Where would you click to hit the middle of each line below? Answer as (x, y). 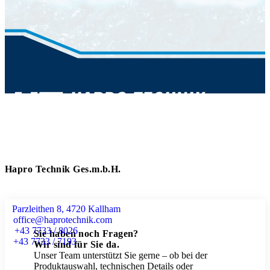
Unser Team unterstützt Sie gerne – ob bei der (121, 256)
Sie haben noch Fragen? (86, 234)
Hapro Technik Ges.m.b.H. (63, 169)
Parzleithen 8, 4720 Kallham (66, 209)
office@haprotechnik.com (63, 220)
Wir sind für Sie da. (77, 245)
